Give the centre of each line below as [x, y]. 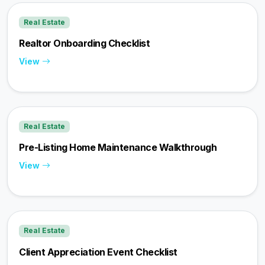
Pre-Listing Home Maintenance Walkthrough [118, 148]
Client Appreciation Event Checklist [98, 252]
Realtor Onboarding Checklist [84, 43]
